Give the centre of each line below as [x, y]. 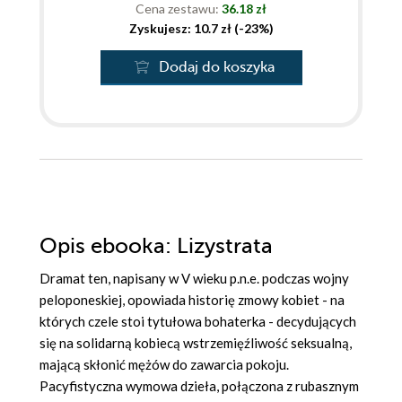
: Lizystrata [219, 246]
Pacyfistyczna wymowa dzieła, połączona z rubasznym [199, 385]
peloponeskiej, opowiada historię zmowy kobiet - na [192, 299]
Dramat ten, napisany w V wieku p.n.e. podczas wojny [194, 278]
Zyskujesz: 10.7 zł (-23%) [201, 28]
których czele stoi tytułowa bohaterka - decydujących [198, 321]
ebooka [128, 246]
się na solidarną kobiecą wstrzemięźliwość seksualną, [196, 342]
